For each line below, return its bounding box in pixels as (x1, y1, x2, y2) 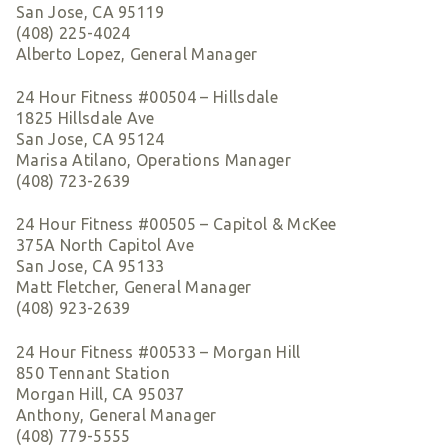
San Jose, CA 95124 (16, 130, 165, 148)
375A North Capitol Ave (16, 236, 195, 255)
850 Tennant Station (16, 363, 171, 382)
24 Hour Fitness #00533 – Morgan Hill (16, 342, 301, 361)
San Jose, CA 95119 (16, 2, 165, 21)
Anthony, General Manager (16, 405, 217, 424)
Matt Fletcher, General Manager (16, 278, 252, 297)
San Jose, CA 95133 (16, 257, 165, 276)
